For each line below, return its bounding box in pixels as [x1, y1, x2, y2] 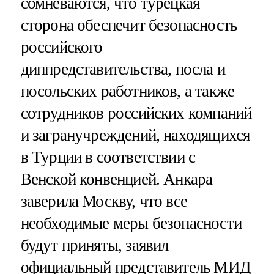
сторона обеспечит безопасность [20, 15, 237, 34]
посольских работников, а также [20, 81, 235, 100]
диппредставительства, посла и [20, 59, 225, 78]
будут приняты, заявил [20, 235, 169, 254]
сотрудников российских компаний [20, 103, 252, 122]
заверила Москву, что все [20, 191, 188, 210]
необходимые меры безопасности [20, 213, 242, 232]
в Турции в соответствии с [20, 147, 196, 166]
